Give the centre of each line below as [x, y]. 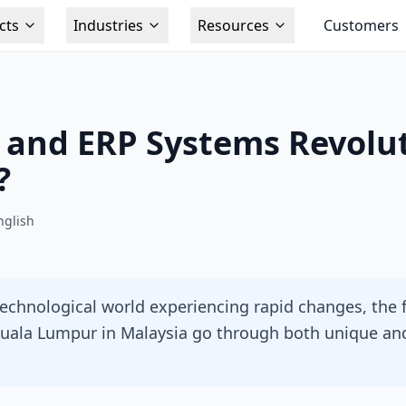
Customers [361, 25]
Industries [108, 25]
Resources [233, 25]
